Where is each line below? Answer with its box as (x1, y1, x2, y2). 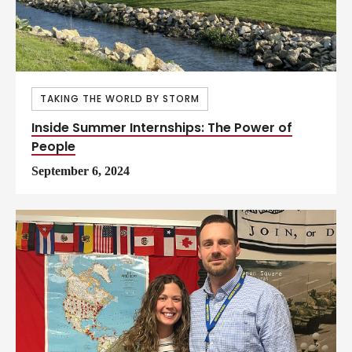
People (31, 137, 75, 156)
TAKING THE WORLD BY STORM (40, 91, 200, 105)
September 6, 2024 (31, 163, 130, 178)
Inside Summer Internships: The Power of (31, 118, 292, 137)
